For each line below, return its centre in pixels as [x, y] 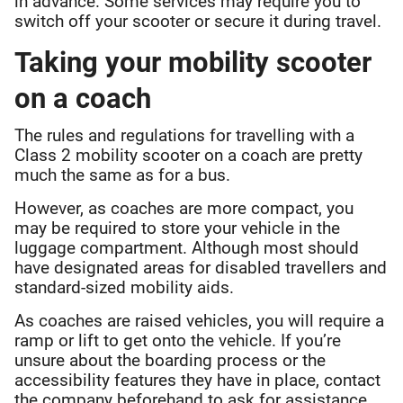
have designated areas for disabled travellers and [201, 268]
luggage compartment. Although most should [187, 248]
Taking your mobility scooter [193, 63]
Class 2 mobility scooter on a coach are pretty [188, 156]
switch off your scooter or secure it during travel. [198, 22]
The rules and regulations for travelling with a [184, 136]
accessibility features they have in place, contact [197, 381]
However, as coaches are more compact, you [184, 209]
